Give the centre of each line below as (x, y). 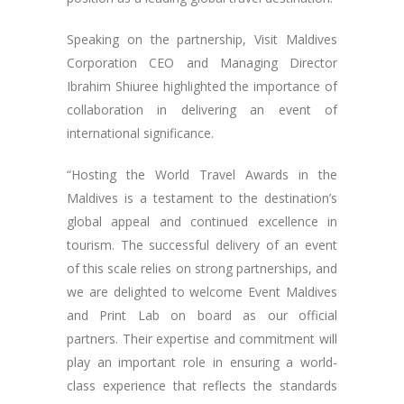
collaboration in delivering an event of (202, 109)
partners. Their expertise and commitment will (202, 338)
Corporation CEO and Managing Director (202, 62)
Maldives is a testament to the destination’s (202, 197)
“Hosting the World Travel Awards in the (202, 174)
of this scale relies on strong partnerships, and (202, 268)
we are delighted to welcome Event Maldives (202, 291)
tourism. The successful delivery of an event (202, 244)
